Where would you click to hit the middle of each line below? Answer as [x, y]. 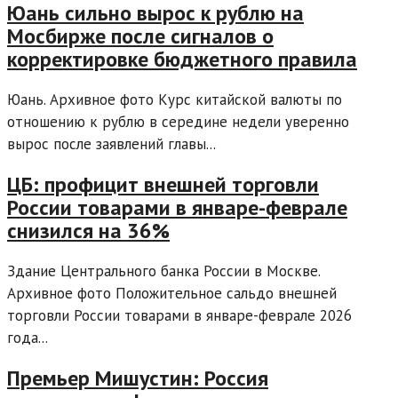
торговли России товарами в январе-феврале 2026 [179, 316]
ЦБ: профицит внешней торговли [163, 185]
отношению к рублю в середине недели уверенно [178, 122]
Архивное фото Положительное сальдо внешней [172, 294]
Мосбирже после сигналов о [140, 36]
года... [28, 338]
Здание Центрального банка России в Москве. [163, 271]
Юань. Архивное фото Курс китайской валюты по [175, 100]
